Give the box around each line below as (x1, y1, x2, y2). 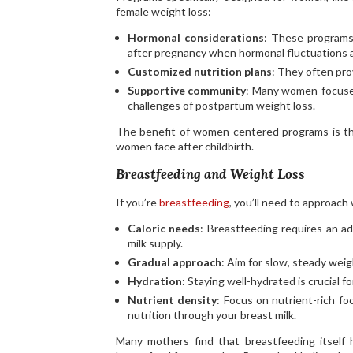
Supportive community (128, 84, 247, 98)
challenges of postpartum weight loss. (128, 98, 315, 113)
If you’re (116, 195, 159, 209)
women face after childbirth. (116, 139, 254, 154)
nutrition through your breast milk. (128, 307, 296, 321)
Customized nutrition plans (128, 65, 272, 79)
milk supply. (128, 236, 183, 250)
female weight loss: (116, 5, 211, 19)
